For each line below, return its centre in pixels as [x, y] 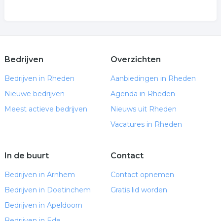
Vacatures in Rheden [146, 124]
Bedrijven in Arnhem [39, 175]
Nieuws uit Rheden [143, 109]
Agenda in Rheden [143, 94]
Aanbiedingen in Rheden [153, 78]
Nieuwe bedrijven [34, 94]
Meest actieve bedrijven [46, 109]
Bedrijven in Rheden [39, 78]
